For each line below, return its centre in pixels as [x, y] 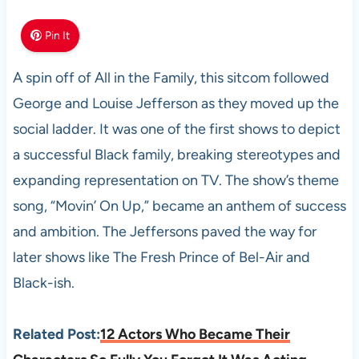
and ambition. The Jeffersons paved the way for [164, 231]
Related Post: [56, 334]
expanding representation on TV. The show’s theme [175, 180]
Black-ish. [43, 282]
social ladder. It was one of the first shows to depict [176, 129]
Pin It [58, 35]
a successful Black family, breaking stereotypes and [176, 154]
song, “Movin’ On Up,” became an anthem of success [179, 206]
